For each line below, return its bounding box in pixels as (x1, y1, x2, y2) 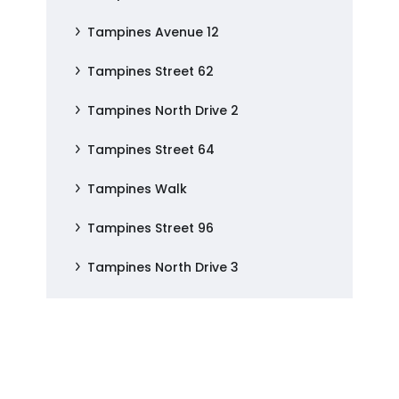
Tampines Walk (87, 180, 188, 198)
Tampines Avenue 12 (87, 23, 220, 41)
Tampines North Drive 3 (87, 258, 240, 276)
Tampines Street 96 (87, 219, 215, 237)
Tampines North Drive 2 (87, 102, 240, 119)
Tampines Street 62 (87, 62, 215, 80)
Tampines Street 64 (87, 141, 216, 159)
